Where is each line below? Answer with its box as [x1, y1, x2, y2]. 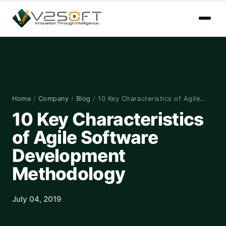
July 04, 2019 [12, 194, 62, 204]
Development [12, 145, 126, 167]
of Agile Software [12, 127, 158, 149]
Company [38, 95, 69, 102]
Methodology [12, 163, 126, 185]
